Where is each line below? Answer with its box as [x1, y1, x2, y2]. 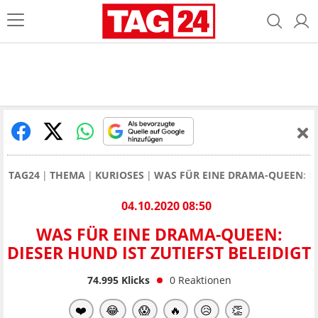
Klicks [118, 273, 150, 287]
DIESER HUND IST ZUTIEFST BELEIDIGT [7, 241, 311, 265]
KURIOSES [95, 168, 144, 182]
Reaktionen [177, 273, 231, 287]
